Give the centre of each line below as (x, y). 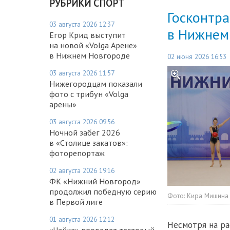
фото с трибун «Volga (89, 94)
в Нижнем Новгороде (90, 55)
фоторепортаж (77, 153)
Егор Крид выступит (88, 35)
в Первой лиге (76, 202)
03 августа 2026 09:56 (82, 121)
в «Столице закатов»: (89, 142)
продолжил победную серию (103, 191)
